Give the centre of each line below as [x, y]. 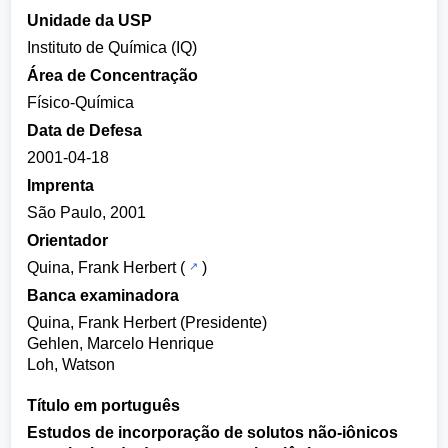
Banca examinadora [103, 295]
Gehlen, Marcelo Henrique [121, 343]
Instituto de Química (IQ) [112, 47]
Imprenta [61, 185]
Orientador [68, 240]
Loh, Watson [71, 364]
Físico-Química [81, 102]
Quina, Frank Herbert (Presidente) [147, 322]
